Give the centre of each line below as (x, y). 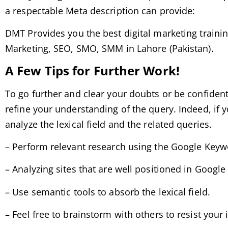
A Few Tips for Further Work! (92, 70)
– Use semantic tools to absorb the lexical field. (108, 192)
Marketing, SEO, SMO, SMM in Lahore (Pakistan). (109, 49)
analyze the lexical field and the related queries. (109, 124)
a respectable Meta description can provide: (100, 10)
